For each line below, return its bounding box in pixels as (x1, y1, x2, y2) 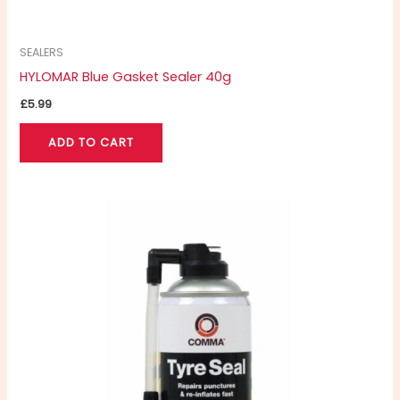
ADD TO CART (48, 134, 135, 150)
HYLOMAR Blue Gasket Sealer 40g (20, 68, 232, 87)
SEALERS (20, 45, 64, 61)
